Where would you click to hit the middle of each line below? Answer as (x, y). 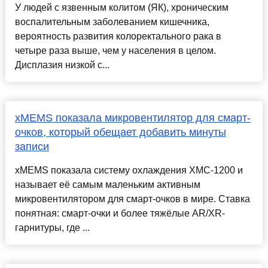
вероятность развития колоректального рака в (118, 36)
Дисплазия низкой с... (62, 65)
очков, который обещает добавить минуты (120, 133)
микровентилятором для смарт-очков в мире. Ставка (132, 199)
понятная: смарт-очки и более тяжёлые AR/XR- (120, 214)
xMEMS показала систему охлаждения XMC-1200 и (129, 170)
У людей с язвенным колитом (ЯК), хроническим (121, 8)
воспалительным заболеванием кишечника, (112, 22)
